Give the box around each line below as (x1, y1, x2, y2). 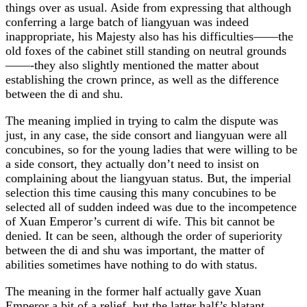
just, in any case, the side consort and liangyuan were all (5, 127, 287, 142)
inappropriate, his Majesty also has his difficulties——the (5, 29, 293, 43)
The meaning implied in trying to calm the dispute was (5, 113, 278, 127)
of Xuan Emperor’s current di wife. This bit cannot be (5, 214, 275, 228)
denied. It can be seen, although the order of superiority (5, 228, 282, 243)
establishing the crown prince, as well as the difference (5, 72, 279, 86)
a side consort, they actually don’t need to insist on (5, 156, 259, 171)
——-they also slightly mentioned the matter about (5, 58, 259, 72)
